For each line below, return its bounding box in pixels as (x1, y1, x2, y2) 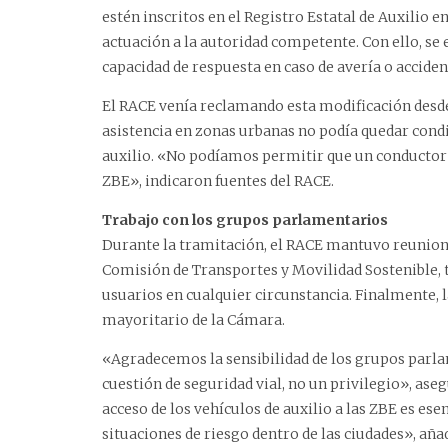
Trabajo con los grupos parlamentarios (102, 211, 388, 230)
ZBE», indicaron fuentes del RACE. (102, 172, 334, 191)
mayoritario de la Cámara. (102, 311, 285, 330)
